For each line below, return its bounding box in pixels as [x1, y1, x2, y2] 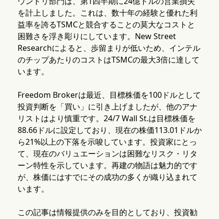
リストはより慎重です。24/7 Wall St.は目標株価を [17, 113, 196, 124]
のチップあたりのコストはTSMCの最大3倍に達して [17, 54, 199, 66]
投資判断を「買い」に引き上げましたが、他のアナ [17, 101, 197, 112]
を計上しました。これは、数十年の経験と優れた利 [17, 7, 197, 19]
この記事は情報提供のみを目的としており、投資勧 [17, 207, 197, 218]
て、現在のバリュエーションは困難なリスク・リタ [17, 148, 197, 159]
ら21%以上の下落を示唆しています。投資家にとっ [17, 136, 197, 148]
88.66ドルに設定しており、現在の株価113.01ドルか [17, 125, 202, 136]
